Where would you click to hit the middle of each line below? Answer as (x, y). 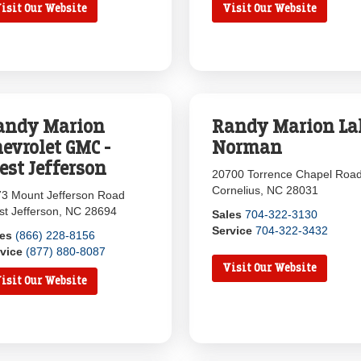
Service (232, 230)
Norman (247, 147)
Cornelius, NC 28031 (266, 190)
